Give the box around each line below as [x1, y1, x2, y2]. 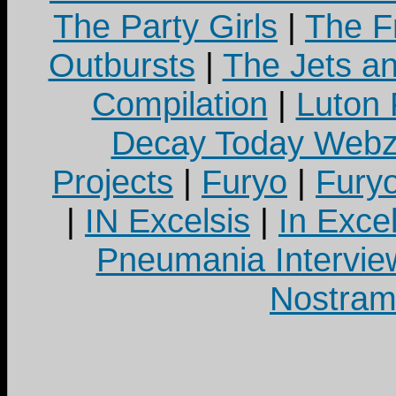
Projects [52, 163, 173, 201]
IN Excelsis [85, 202, 250, 240]
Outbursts [48, 46, 195, 84]
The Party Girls [53, 7, 278, 45]
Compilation [91, 85, 268, 123]
